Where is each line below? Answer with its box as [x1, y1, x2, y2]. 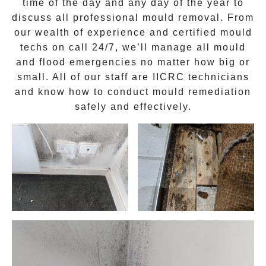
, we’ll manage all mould [115, 42, 246, 53]
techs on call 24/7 [20, 42, 115, 53]
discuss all [12, 12, 73, 23]
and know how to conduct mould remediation [15, 87, 251, 97]
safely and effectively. [74, 102, 192, 112]
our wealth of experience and [14, 27, 173, 38]
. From [220, 12, 254, 23]
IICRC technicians [152, 72, 249, 83]
